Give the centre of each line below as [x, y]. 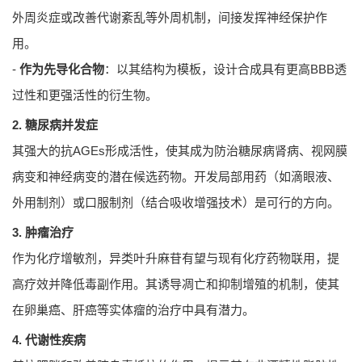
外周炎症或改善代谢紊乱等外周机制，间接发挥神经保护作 [170, 18]
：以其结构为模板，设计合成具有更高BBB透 [225, 69]
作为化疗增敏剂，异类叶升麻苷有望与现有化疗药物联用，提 [176, 259]
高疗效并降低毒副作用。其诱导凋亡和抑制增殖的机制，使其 [176, 284]
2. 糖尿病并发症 [55, 125]
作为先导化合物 [62, 69]
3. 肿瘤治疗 [43, 233]
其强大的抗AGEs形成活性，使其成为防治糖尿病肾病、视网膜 [180, 151]
